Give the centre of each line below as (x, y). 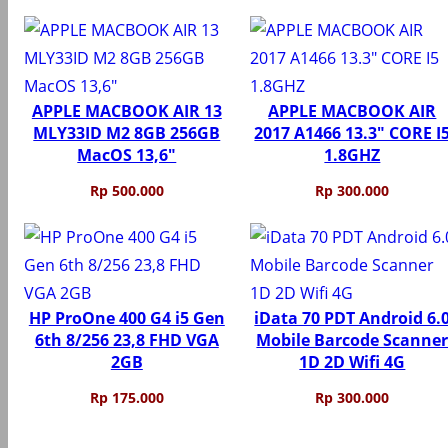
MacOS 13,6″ (127, 154)
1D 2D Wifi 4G (352, 361)
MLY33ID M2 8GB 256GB (127, 132)
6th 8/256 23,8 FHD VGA (126, 339)
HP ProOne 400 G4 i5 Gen (126, 317)
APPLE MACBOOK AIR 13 (126, 110)
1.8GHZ (352, 154)
